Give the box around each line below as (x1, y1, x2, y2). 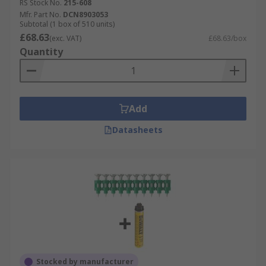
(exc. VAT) (49, 33, 81, 43)
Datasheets (112, 124, 163, 135)
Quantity (20, 45, 63, 58)
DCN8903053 (63, 9, 108, 20)
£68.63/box (208, 33, 246, 43)
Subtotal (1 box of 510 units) (20, 19, 115, 29)
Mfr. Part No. (20, 9, 61, 20)
